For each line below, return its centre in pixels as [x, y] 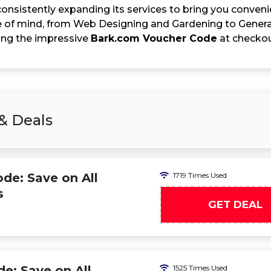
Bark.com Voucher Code [154, 38]
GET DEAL [235, 204]
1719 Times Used [200, 175]
